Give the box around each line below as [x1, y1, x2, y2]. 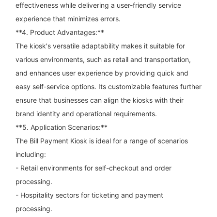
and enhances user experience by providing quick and [15, 68, 188, 77]
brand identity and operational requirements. [15, 109, 157, 118]
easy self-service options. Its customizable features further [15, 82, 201, 91]
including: [15, 150, 46, 158]
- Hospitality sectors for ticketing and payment [15, 190, 163, 199]
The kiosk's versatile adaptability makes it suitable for [15, 41, 185, 50]
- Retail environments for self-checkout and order [15, 163, 171, 172]
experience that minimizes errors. [15, 14, 121, 23]
